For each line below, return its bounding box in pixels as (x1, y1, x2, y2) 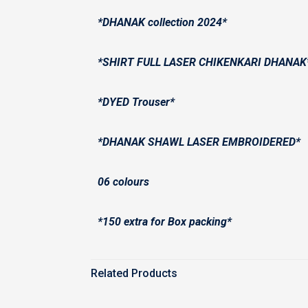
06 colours (98, 175, 149, 188)
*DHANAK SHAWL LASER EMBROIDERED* (98, 135, 300, 148)
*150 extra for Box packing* (98, 215, 232, 228)
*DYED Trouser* (98, 96, 175, 109)
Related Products (91, 267, 177, 280)
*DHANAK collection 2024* (98, 16, 227, 29)
